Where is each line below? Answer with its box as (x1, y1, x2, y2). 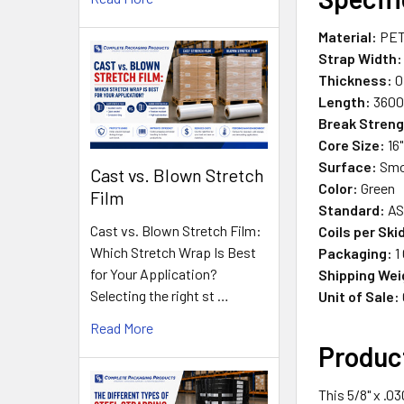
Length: (318, 92, 372, 110)
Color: (318, 179, 359, 197)
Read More (90, 319, 153, 337)
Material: (318, 27, 378, 45)
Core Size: (318, 135, 386, 153)
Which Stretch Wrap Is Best (90, 243, 256, 262)
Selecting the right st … (90, 287, 229, 305)
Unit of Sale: (318, 287, 400, 305)
